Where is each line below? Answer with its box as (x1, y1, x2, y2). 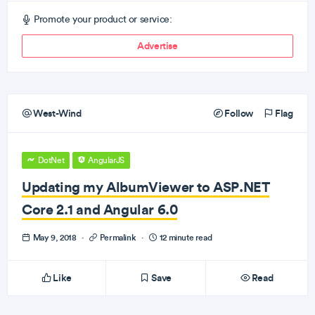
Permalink (98, 232, 138, 243)
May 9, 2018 (31, 232, 78, 243)
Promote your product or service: (31, 13, 172, 25)
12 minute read (157, 232, 212, 243)
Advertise (137, 39, 178, 52)
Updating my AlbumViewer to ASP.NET (22, 178, 270, 195)
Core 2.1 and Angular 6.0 (22, 200, 178, 218)
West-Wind (31, 107, 82, 120)
